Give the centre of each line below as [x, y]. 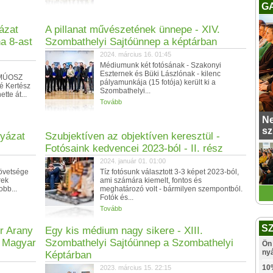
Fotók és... [117, 197]
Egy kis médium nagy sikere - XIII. [124, 231]
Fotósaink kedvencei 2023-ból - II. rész [134, 148]
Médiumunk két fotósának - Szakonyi [161, 65]
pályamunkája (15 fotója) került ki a [158, 82]
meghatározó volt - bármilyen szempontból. [171, 189]
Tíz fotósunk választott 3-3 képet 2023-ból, [169, 172]
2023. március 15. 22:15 [136, 268]
